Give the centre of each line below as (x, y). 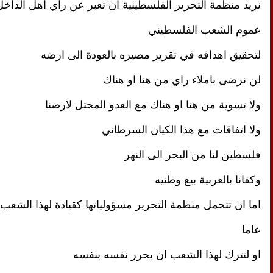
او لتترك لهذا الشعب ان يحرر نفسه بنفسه (167, 254)
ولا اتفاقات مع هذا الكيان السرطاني (181, 129)
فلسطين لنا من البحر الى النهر (193, 154)
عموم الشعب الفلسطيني (204, 30)
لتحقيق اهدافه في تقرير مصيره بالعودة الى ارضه (149, 55)
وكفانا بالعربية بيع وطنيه (208, 179)
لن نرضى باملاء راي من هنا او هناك (182, 80)
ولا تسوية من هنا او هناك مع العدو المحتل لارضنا (153, 105)
